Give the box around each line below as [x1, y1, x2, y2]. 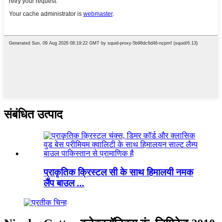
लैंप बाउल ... [44, 178, 84, 189]
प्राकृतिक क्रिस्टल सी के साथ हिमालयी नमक [44, 167, 193, 178]
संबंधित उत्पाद [4, 108, 62, 121]
